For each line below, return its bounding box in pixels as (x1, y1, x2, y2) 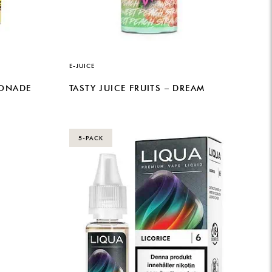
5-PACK (78, 134, 103, 141)
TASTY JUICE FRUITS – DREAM (69, 83, 205, 93)
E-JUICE (69, 61, 95, 69)
